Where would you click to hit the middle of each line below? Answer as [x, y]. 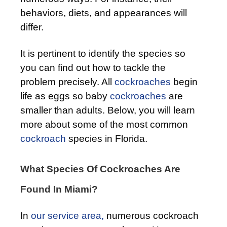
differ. [32, 27]
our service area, [67, 215]
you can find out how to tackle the [93, 67]
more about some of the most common [104, 124]
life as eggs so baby [65, 96]
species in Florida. [107, 138]
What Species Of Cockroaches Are [100, 169]
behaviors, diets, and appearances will [104, 13]
